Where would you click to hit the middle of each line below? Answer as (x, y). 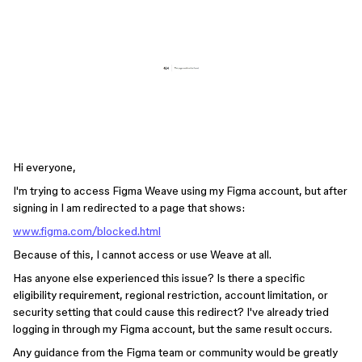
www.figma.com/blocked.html (87, 231)
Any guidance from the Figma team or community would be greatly (175, 352)
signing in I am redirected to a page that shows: (129, 207)
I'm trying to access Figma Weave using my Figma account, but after (180, 190)
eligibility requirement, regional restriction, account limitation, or (170, 295)
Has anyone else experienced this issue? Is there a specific (159, 278)
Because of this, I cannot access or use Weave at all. (142, 254)
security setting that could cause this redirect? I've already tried (171, 311)
